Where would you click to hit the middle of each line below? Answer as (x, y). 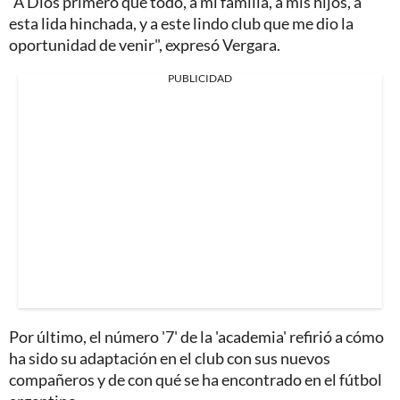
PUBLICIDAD (200, 79)
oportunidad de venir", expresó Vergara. (145, 45)
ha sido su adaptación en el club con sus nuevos (170, 358)
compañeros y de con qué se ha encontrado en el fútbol (196, 380)
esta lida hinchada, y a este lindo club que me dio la (181, 24)
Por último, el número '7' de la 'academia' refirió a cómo (196, 337)
